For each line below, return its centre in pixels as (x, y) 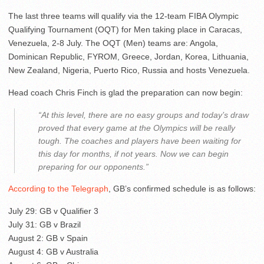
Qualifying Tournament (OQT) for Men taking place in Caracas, (125, 30)
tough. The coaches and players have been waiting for (140, 141)
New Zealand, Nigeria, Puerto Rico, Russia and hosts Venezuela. (129, 70)
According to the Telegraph (58, 189)
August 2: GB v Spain (48, 238)
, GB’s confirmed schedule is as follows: (182, 189)
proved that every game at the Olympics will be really (137, 128)
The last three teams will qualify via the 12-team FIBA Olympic (123, 16)
